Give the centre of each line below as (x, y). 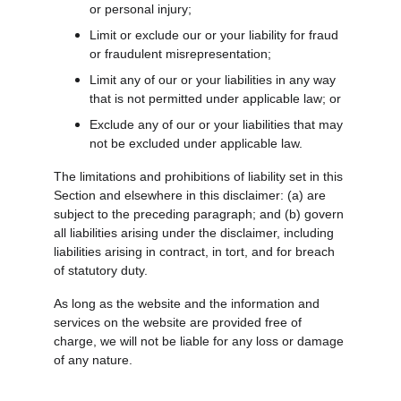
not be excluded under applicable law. (196, 143)
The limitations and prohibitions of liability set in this (200, 176)
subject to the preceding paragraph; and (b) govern (200, 214)
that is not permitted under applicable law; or (215, 98)
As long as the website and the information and (188, 303)
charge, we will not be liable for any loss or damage (200, 341)
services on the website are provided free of (179, 322)
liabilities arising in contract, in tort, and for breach (196, 252)
